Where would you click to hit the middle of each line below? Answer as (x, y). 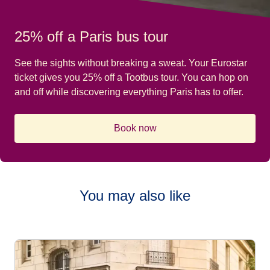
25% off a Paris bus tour (91, 37)
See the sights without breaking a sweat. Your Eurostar (131, 63)
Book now (135, 128)
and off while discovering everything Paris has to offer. (129, 92)
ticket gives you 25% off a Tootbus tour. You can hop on (131, 78)
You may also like (135, 196)
